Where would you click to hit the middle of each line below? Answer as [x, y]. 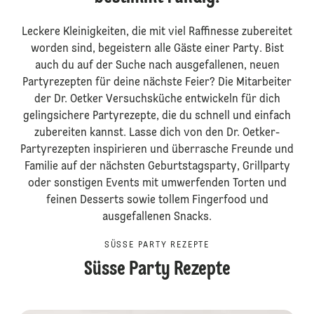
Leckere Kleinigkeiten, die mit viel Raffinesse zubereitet [157, 32]
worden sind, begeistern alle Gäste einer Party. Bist [157, 49]
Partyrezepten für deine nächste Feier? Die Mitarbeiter [157, 83]
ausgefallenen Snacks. [157, 217]
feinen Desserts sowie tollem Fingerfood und [157, 200]
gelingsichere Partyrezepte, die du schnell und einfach [157, 116]
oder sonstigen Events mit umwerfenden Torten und [157, 184]
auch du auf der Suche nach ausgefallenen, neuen [157, 66]
